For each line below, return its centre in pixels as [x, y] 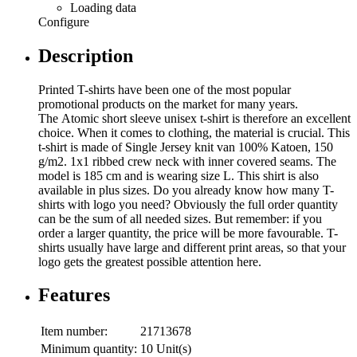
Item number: [74, 331]
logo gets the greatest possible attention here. [150, 261]
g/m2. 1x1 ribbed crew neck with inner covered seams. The [187, 161]
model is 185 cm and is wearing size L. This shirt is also [178, 175]
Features [74, 295]
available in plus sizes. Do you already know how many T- [186, 190]
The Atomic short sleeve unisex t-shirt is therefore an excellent [194, 118]
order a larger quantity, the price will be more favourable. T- [188, 233]
